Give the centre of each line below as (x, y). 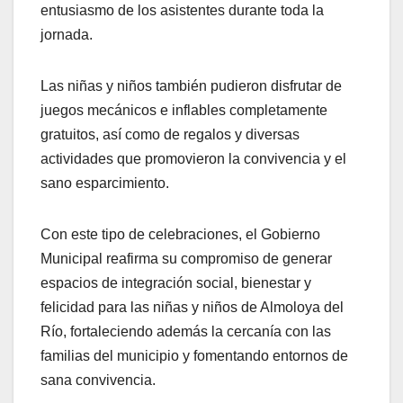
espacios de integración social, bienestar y (176, 282)
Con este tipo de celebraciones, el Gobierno (180, 234)
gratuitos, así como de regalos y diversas (170, 134)
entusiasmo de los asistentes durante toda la (182, 10)
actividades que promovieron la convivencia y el (193, 158)
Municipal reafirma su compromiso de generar (186, 258)
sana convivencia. (98, 380)
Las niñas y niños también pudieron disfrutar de (191, 85)
